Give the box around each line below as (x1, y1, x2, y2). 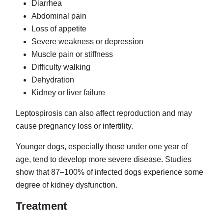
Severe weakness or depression (31, 37, 143, 46)
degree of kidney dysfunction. (16, 181, 117, 190)
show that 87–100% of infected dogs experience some (16, 168, 203, 177)
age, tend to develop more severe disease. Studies (16, 155, 192, 164)
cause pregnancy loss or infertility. (16, 122, 133, 131)
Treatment (16, 200, 67, 213)
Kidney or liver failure (31, 88, 105, 97)
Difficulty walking (31, 63, 90, 72)
